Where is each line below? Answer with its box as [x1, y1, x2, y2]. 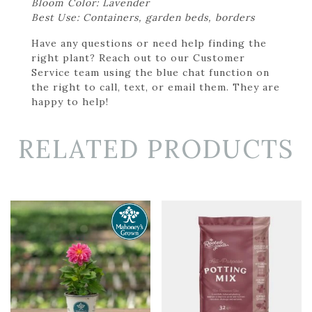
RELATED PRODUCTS [18, 132, 294, 165]
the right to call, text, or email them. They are [31, 80, 280, 93]
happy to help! [31, 95, 109, 108]
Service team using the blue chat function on [31, 65, 270, 79]
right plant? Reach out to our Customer [31, 51, 245, 64]
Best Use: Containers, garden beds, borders [31, 10, 255, 24]
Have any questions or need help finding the [31, 36, 267, 49]
